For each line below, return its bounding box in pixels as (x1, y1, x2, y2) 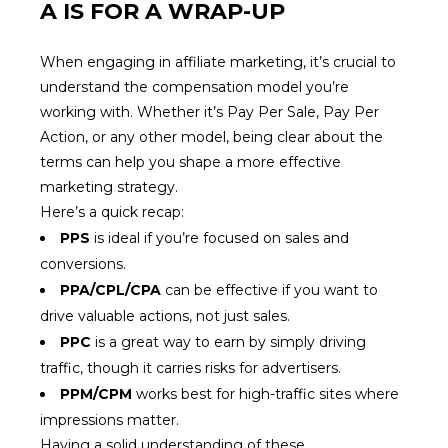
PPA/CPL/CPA (60, 281, 161, 299)
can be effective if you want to (161, 281, 378, 299)
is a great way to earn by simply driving (91, 333, 366, 351)
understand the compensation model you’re (40, 78, 349, 96)
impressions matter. (40, 411, 179, 429)
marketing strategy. (40, 178, 178, 196)
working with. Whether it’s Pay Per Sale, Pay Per (40, 103, 379, 121)
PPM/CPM (60, 385, 132, 403)
